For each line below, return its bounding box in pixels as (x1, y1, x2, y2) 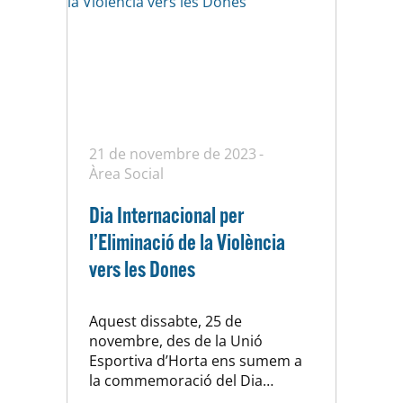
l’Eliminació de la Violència (89, 228, 285, 256)
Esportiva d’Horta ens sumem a (89, 351, 302, 372)
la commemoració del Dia (89, 371, 263, 391)
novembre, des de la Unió (89, 331, 263, 352)
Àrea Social (89, 164, 164, 184)
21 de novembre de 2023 (89, 144, 256, 165)
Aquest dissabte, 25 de (89, 311, 242, 332)
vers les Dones (89, 255, 195, 283)
